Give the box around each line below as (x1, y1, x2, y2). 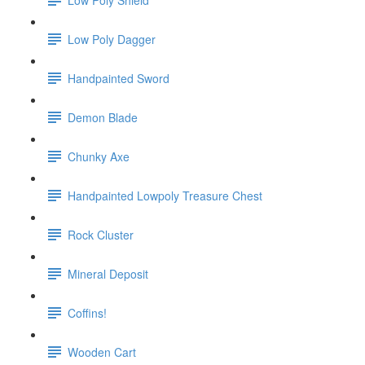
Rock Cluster (68, 226, 134, 243)
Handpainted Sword (68, 69, 169, 86)
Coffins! (68, 304, 107, 321)
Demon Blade (68, 108, 138, 125)
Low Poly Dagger (68, 30, 156, 47)
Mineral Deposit (68, 265, 148, 282)
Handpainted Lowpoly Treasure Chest (68, 187, 262, 204)
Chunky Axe (68, 147, 130, 165)
